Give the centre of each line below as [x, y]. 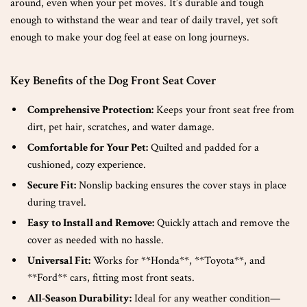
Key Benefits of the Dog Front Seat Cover [113, 81]
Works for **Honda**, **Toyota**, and [178, 261]
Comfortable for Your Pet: [88, 148]
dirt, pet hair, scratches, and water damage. [121, 127]
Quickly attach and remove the [222, 223]
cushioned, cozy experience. [87, 165]
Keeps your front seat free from [224, 110]
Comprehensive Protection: [90, 110]
